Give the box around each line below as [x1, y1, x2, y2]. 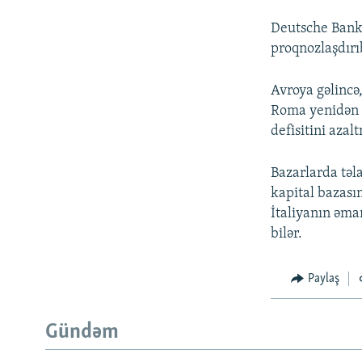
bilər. [271, 226, 303, 242]
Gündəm [45, 321, 119, 343]
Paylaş [307, 272, 339, 286]
